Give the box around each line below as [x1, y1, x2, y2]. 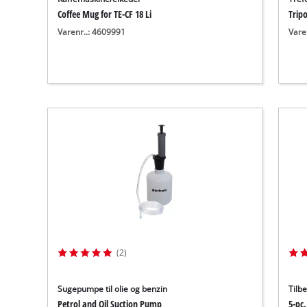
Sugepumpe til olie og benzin [58, 283, 168, 294]
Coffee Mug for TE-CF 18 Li [58, 8, 152, 21]
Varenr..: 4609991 [58, 27, 126, 38]
